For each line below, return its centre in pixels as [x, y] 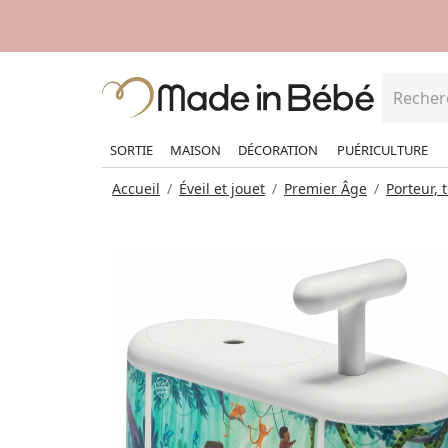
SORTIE [131, 149]
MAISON [195, 149]
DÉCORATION [278, 149]
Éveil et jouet [222, 188]
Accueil [136, 188]
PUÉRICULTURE [382, 149]
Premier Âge [325, 188]
